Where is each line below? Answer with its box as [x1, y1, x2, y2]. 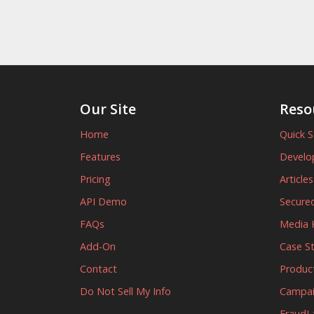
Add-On [80, 240, 116, 253]
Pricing [80, 172, 111, 186]
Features [80, 150, 121, 163]
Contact [80, 262, 117, 275]
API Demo [80, 195, 127, 208]
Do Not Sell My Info [80, 285, 171, 298]
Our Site [80, 100, 136, 118]
